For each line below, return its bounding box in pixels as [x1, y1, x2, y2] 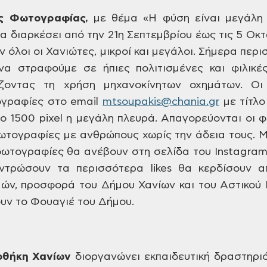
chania [172, 97, 207, 107]
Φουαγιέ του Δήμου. [27, 197, 134, 207]
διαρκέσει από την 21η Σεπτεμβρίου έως [7, 30, 216, 41]
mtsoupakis [103, 97, 162, 107]
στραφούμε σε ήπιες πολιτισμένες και [11, 63, 225, 74]
